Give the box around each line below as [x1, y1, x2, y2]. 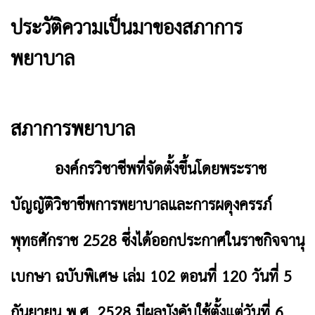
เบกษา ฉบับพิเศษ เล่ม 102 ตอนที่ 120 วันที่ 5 [11, 262, 292, 293]
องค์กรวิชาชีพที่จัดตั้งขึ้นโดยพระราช [11, 155, 266, 186]
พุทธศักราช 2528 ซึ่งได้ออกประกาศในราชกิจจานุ [11, 226, 304, 257]
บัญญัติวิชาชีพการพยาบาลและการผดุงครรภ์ [11, 191, 272, 221]
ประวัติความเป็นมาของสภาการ [11, 11, 243, 49]
